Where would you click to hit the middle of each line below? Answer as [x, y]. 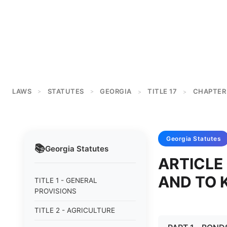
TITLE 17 [162, 91]
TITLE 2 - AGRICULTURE [75, 210]
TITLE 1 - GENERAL [66, 180]
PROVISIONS [55, 191]
